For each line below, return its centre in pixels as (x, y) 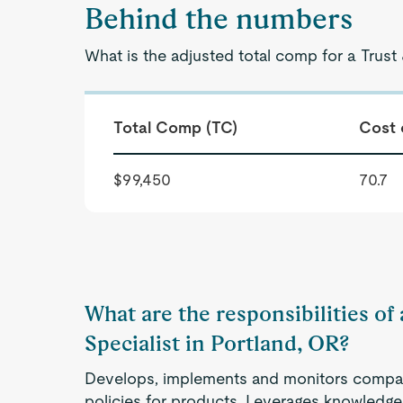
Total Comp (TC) (176, 127)
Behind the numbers (219, 18)
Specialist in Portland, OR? (217, 343)
